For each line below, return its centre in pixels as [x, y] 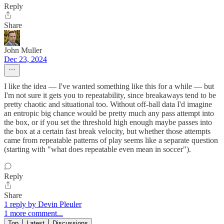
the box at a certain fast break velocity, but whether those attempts [107, 131]
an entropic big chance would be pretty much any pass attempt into [109, 113]
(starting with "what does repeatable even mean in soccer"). [97, 149]
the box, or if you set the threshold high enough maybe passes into [108, 122]
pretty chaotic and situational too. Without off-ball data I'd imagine [108, 104]
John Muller [23, 50]
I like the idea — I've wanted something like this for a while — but [109, 86]
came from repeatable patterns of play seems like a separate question [111, 140]
